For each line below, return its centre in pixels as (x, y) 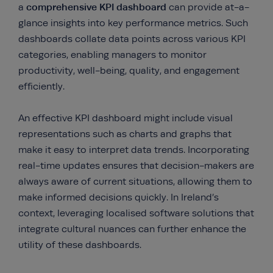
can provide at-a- (209, 7)
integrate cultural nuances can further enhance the (132, 229)
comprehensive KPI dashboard (97, 7)
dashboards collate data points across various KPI (132, 39)
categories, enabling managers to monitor (112, 55)
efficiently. (41, 87)
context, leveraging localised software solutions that (136, 213)
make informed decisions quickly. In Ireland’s (119, 197)
